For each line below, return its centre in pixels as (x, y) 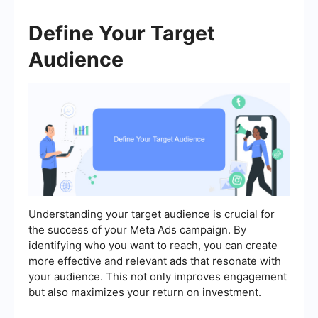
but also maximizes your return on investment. (145, 292)
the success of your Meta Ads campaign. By (137, 230)
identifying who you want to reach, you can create (153, 246)
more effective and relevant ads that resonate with (155, 261)
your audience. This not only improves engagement (158, 277)
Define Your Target (122, 33)
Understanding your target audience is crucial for (152, 214)
